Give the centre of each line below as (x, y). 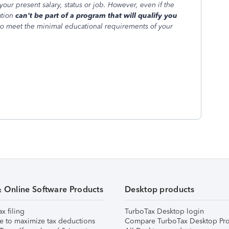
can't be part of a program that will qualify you (96, 16)
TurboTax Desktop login (164, 211)
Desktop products (159, 189)
